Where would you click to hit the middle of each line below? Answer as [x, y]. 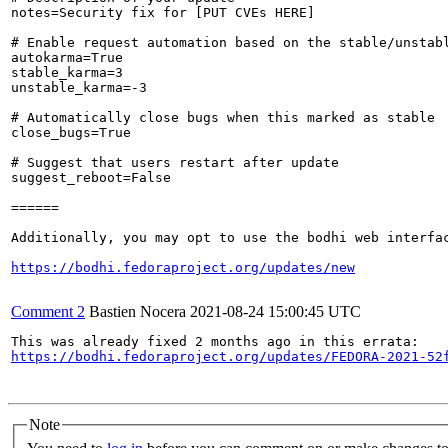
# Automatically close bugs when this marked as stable [223, 117]
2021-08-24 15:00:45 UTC [275, 311]
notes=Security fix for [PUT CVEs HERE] [163, 12]
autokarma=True [67, 57]
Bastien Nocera [137, 311]
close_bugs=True [71, 132]
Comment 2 [48, 311]
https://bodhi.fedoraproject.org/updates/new [183, 267]
